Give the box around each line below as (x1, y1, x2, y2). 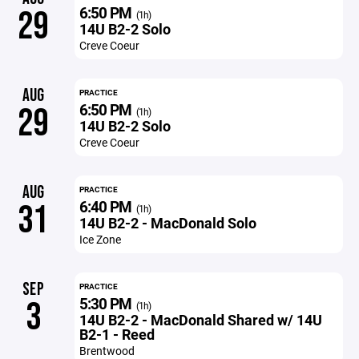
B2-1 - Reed (79, 325, 155, 344)
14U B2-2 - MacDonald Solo (79, 213, 256, 232)
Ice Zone (79, 232, 121, 247)
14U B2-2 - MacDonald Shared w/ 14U (79, 310, 322, 329)
